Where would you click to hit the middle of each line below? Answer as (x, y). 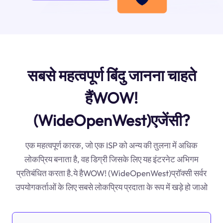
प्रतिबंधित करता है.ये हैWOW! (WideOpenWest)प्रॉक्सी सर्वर (111, 173)
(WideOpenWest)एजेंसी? (111, 120)
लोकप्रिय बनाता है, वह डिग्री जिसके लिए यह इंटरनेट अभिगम (111, 159)
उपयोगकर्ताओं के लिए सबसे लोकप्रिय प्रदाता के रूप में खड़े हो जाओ (111, 187)
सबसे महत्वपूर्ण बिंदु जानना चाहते (111, 75)
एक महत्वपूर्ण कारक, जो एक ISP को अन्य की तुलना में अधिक (111, 145)
